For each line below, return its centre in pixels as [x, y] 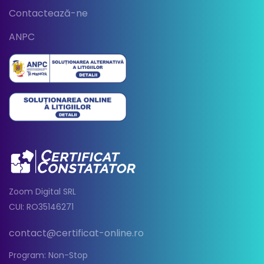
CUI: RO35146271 [41, 207]
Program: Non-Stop [48, 255]
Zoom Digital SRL [42, 192]
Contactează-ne [48, 14]
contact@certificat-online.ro [76, 233]
